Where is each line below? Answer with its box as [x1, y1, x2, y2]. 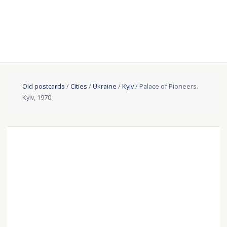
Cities [70, 82, 88, 91]
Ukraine [93, 82, 117, 91]
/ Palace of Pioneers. [134, 82, 199, 91]
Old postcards [22, 82, 65, 91]
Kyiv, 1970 [22, 93, 52, 102]
